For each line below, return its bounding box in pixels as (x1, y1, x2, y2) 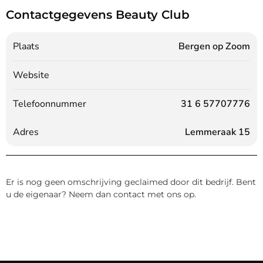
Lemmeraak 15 (185, 125, 250, 139)
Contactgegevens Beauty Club (6, 7, 190, 22)
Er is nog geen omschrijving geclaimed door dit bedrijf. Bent (6, 176, 256, 187)
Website (13, 68, 49, 82)
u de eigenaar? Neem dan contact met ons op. (6, 188, 196, 200)
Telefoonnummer (13, 97, 86, 110)
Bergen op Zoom (178, 39, 250, 53)
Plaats (13, 39, 39, 53)
